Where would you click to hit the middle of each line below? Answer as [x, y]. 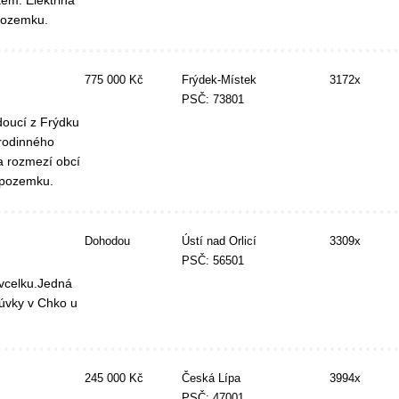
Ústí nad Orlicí [219, 241]
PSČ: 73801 [212, 100]
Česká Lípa [211, 379]
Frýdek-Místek [219, 80]
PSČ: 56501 [212, 261]
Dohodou [107, 241]
